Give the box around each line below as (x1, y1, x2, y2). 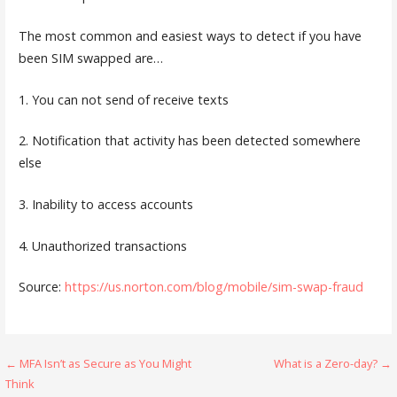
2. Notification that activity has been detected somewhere (18, 132, 361, 150)
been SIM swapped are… (18, 50, 167, 67)
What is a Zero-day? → (273, 354, 392, 371)
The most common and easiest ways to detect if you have (18, 27, 362, 45)
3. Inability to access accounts (18, 195, 193, 213)
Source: (18, 278, 65, 296)
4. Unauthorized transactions (18, 237, 187, 254)
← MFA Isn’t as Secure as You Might (5, 354, 192, 371)
